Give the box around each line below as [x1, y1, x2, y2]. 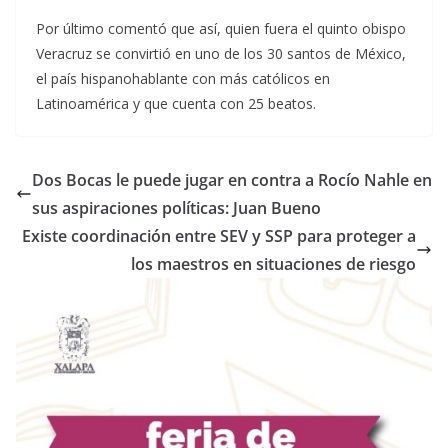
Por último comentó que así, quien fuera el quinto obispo [36, 19, 406, 39]
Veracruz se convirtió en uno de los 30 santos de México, [36, 44, 406, 64]
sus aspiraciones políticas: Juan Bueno [32, 197, 321, 220]
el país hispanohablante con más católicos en [36, 69, 330, 89]
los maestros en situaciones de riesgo [131, 253, 416, 276]
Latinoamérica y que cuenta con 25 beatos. [36, 94, 316, 114]
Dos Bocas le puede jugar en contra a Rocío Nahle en [32, 169, 432, 192]
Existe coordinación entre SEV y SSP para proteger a [22, 225, 416, 248]
